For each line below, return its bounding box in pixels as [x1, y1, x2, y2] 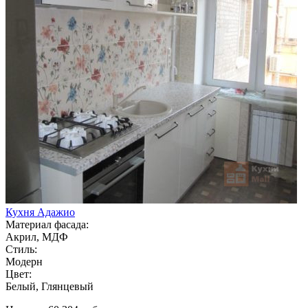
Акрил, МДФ [5, 230, 68, 243]
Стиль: [5, 243, 37, 255]
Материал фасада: [5, 218, 89, 230]
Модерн [5, 255, 43, 267]
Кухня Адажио [5, 206, 75, 218]
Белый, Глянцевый [5, 280, 93, 292]
